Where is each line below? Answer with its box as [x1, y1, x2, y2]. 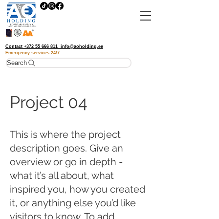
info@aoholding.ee [61, 44, 103, 49]
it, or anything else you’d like [10, 197, 136, 209]
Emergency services [5, 50, 49, 55]
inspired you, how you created [10, 183, 145, 195]
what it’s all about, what [10, 170, 114, 181]
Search [7, 59, 27, 66]
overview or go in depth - [10, 156, 123, 168]
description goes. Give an [10, 142, 123, 154]
